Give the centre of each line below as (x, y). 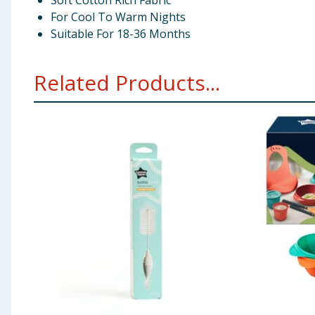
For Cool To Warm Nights (118, 17)
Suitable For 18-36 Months (121, 34)
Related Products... (127, 83)
